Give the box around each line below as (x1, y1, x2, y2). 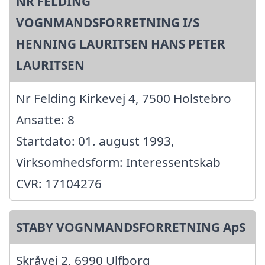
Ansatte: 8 (16, 111, 75, 128)
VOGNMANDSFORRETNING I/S (16, 14, 199, 31)
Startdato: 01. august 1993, (16, 132, 174, 149)
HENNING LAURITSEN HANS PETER (16, 35, 225, 52)
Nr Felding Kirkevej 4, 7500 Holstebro (16, 89, 231, 106)
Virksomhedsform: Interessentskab (16, 153, 221, 170)
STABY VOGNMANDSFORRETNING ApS (16, 218, 245, 235)
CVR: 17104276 (16, 174, 102, 192)
